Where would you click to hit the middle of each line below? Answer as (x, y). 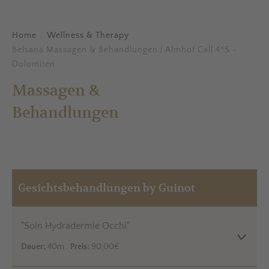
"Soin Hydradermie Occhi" (76, 226)
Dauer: (34, 247)
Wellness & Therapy (88, 35)
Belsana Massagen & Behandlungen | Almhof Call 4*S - (124, 50)
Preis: (80, 247)
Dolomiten (33, 64)
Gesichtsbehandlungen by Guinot (107, 188)
